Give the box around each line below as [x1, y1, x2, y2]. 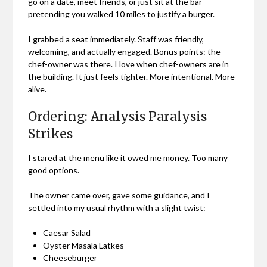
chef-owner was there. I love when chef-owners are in [28, 58, 229, 69]
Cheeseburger [43, 252, 98, 263]
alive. [28, 83, 47, 94]
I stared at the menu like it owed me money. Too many [28, 152, 228, 163]
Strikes [28, 125, 73, 142]
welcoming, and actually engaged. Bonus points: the [28, 46, 221, 57]
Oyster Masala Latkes [43, 240, 125, 250]
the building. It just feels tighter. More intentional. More [28, 71, 235, 82]
